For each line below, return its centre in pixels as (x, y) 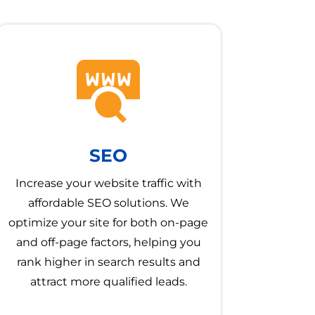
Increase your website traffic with (108, 184)
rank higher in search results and (108, 262)
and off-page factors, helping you (108, 243)
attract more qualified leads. (108, 282)
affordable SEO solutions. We (108, 203)
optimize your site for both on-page (109, 223)
